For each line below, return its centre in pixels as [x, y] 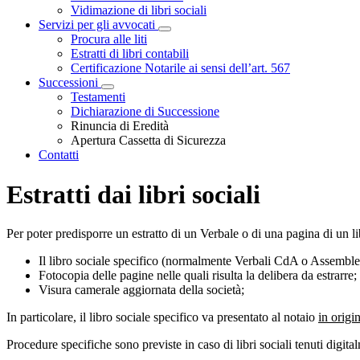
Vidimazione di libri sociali [139, 10]
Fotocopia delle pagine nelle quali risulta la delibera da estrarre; [198, 276]
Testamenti [98, 97]
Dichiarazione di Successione [145, 112]
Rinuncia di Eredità [120, 126]
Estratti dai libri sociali [133, 194]
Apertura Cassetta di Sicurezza [148, 141]
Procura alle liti [109, 39]
